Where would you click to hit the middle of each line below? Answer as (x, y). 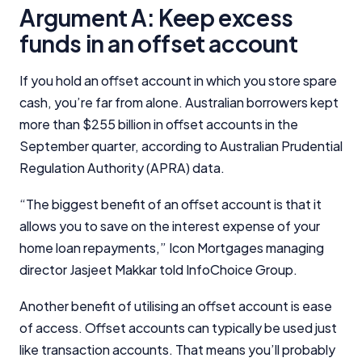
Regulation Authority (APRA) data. (123, 167)
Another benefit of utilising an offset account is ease (176, 305)
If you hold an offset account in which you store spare (178, 80)
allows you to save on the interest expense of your (170, 225)
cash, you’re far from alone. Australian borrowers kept (179, 102)
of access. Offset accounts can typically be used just (178, 327)
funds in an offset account (159, 43)
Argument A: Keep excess (156, 17)
